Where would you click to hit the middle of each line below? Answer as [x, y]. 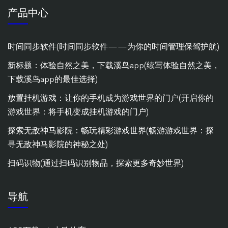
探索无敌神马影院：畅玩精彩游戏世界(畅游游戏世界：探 [111, 130]
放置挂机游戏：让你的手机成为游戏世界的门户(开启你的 [111, 98]
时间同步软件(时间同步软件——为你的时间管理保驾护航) [113, 46]
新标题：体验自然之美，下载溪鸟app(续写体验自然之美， [114, 65]
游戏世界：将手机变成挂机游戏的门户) [78, 111]
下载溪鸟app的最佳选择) [53, 79]
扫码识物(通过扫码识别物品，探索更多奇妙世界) [96, 163]
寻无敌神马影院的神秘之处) [58, 144]
